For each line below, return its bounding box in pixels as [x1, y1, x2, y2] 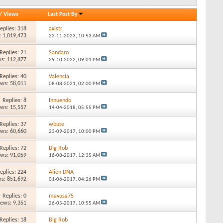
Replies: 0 [2, 193, 27, 199]
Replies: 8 [2, 97, 27, 104]
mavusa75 [48, 193, 74, 199]
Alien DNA [48, 169, 74, 175]
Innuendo [48, 97, 71, 104]
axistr [48, 25, 62, 32]
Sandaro [48, 49, 69, 56]
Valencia [48, 73, 69, 80]
